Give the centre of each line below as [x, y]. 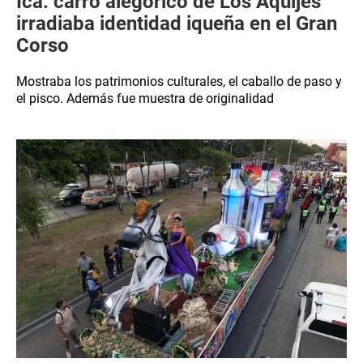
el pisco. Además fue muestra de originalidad [145, 98]
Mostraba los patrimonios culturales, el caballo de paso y [179, 81]
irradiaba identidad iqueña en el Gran [177, 23]
